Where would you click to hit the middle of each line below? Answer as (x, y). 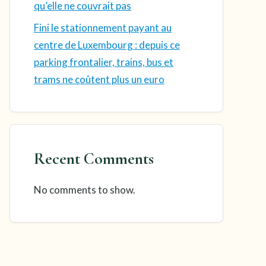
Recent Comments (94, 159)
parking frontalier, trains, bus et (104, 62)
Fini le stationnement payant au (103, 28)
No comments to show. (85, 190)
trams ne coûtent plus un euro (99, 79)
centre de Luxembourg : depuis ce (107, 45)
